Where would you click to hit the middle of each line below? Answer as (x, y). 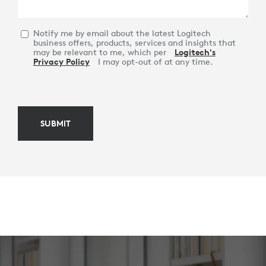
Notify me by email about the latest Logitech (122, 34)
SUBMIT (56, 124)
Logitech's (195, 53)
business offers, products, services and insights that (134, 43)
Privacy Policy (61, 62)
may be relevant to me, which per (101, 53)
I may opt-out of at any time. (154, 62)
